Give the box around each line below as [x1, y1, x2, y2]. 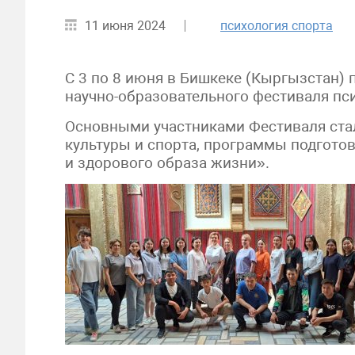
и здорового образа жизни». [65, 154, 269, 172]
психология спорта [220, 18, 333, 33]
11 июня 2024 [85, 18, 166, 33]
